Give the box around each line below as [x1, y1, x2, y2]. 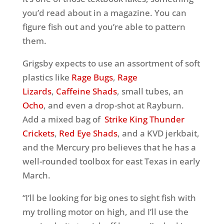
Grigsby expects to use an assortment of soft [22, 57, 200, 69]
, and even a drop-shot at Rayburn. [43, 99, 184, 111]
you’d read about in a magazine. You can [22, 7, 186, 18]
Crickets [22, 127, 54, 139]
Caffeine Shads [55, 85, 117, 97]
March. [22, 169, 50, 181]
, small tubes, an [116, 85, 185, 97]
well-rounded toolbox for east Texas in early [22, 155, 200, 167]
